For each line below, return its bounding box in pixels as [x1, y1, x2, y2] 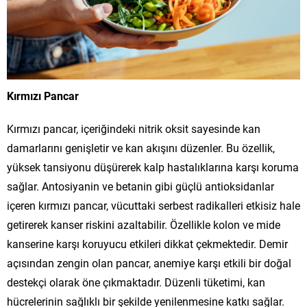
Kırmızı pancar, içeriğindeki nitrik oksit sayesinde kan [7, 121, 260, 136]
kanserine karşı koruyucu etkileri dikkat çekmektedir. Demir [7, 236, 288, 251]
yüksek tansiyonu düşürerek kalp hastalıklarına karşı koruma [7, 160, 299, 175]
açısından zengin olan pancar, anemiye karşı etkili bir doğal [7, 256, 291, 271]
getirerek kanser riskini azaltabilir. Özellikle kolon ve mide [7, 217, 280, 232]
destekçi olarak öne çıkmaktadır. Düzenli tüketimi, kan [7, 275, 265, 290]
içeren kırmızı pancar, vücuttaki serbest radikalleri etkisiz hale [7, 198, 300, 213]
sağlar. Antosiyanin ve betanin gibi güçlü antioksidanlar [7, 179, 274, 194]
